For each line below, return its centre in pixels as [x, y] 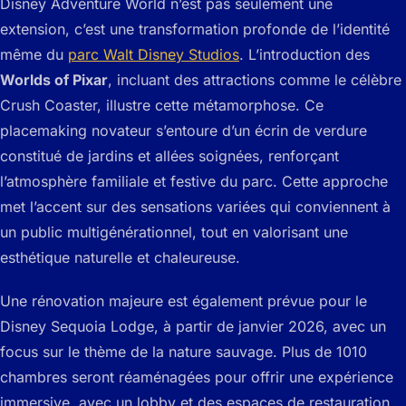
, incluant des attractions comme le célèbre [255, 79]
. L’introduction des [304, 54]
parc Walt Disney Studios [154, 54]
